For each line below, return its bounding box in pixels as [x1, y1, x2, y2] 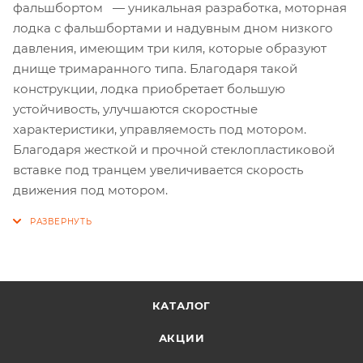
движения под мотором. [13, 181, 168, 198]
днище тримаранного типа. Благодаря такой [13, 60, 297, 76]
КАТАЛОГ [152, 299, 211, 312]
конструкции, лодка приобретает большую [13, 80, 285, 96]
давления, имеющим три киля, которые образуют [13, 40, 327, 56]
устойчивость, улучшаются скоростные [13, 100, 258, 117]
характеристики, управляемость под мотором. [13, 121, 306, 137]
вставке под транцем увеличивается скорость [13, 161, 303, 177]
